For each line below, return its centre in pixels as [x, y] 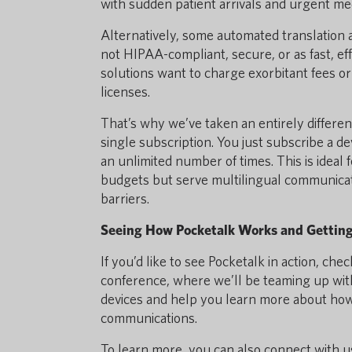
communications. [149, 318]
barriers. [125, 198]
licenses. [125, 92]
